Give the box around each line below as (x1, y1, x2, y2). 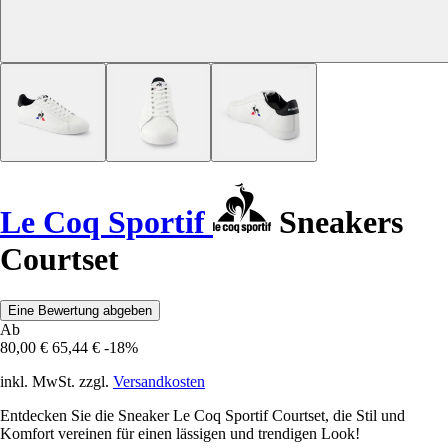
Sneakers (271, 204, 403, 241)
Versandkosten (113, 372, 205, 390)
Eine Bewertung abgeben (8, 302, 152, 318)
